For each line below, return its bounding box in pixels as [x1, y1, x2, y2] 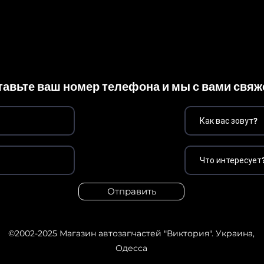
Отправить [107, 186, 156, 197]
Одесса [115, 243, 147, 253]
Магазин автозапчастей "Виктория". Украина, [57, 228, 255, 239]
